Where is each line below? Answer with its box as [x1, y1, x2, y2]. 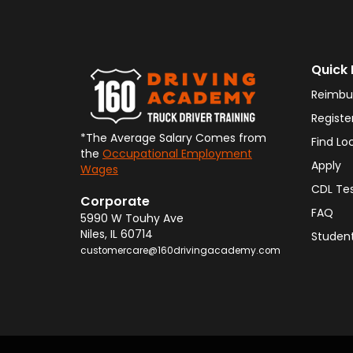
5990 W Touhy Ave [80, 210, 184, 226]
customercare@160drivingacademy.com [80, 244, 281, 257]
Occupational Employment [102, 146, 252, 162]
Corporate [80, 192, 150, 210]
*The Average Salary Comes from [80, 130, 266, 146]
